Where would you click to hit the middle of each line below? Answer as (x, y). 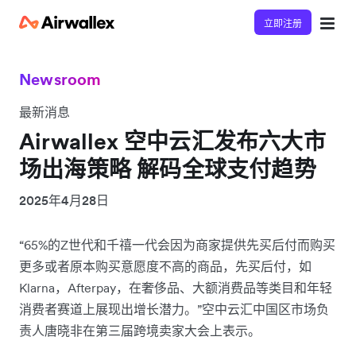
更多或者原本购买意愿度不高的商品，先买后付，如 (165, 266)
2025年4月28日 (64, 200)
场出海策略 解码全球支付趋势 (168, 169)
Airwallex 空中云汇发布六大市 (172, 141)
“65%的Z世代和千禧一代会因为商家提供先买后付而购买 (177, 245)
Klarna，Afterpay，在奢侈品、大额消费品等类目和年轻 (176, 288)
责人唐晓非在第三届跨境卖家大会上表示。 (140, 331)
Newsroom (60, 79)
